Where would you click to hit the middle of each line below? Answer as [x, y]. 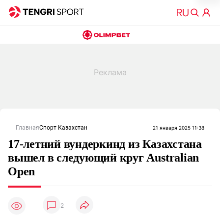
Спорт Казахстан [63, 128]
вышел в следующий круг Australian [104, 158]
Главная [27, 128]
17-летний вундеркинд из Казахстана [105, 144]
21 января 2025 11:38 [179, 128]
